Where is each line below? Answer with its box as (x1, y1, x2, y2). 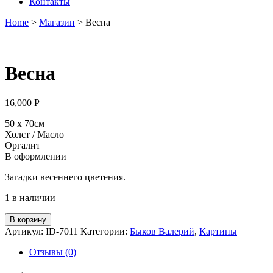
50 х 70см (5, 118, 44, 129)
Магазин (39, 17, 75, 28)
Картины (199, 226, 237, 237)
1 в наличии (5, 193, 55, 204)
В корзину (10, 215, 46, 225)
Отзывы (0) (29, 247, 76, 258)
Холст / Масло (5, 129, 64, 140)
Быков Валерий (130, 226, 194, 237)
